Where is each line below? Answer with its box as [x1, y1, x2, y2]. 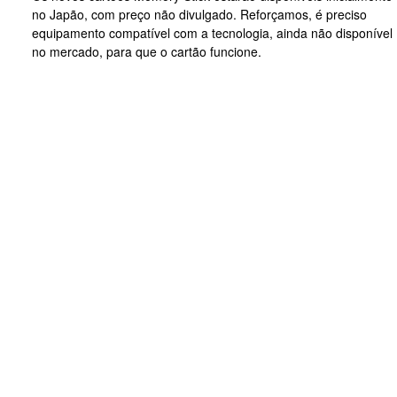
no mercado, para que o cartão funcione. [32, 43, 261, 60]
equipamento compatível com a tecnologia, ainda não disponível [32, 24, 393, 42]
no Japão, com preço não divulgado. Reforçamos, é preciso [32, 5, 367, 23]
